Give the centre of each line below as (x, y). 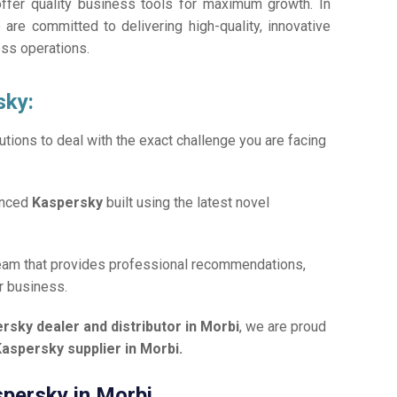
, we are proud (283, 327)
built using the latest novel (188, 203)
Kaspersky (70, 203)
